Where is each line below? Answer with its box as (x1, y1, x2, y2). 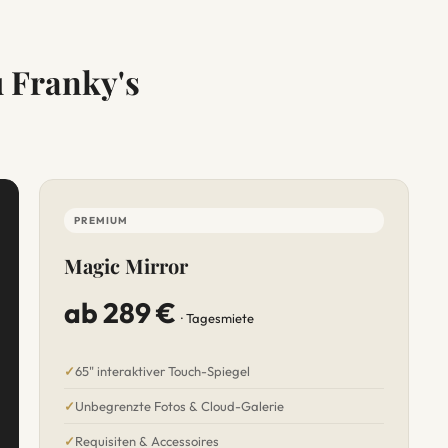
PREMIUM (73, 214, 128, 227)
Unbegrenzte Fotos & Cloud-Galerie (74, 398, 284, 414)
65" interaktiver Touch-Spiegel (74, 363, 250, 379)
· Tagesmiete (180, 310, 254, 326)
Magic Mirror (63, 252, 188, 279)
